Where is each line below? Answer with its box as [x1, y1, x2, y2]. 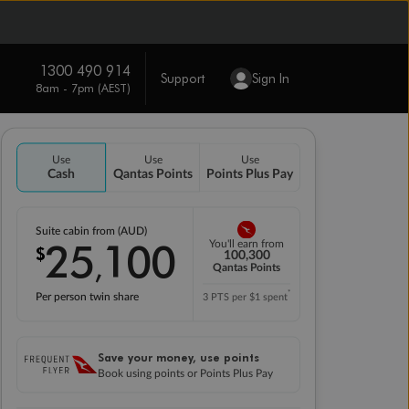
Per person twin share [35, 291, 139, 302]
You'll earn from [209, 238, 284, 250]
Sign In [251, 69, 289, 87]
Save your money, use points [98, 350, 259, 364]
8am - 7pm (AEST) [35, 79, 131, 95]
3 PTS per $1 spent [203, 292, 288, 303]
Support [160, 69, 204, 87]
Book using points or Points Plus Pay [98, 368, 273, 379]
